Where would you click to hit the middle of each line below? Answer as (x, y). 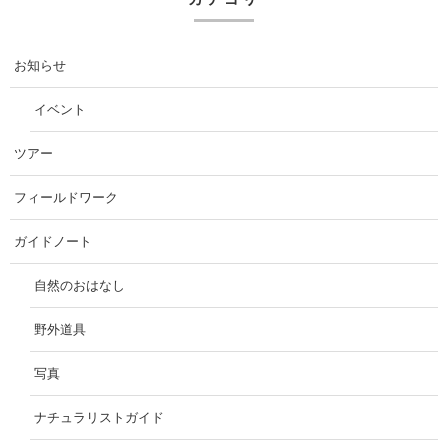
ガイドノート (53, 242)
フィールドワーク (66, 198)
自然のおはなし (79, 286)
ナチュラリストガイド (99, 418)
